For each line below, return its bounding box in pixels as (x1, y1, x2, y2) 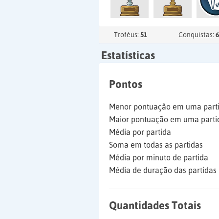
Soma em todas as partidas (109, 140, 203, 149)
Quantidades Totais (109, 199, 201, 212)
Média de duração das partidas (109, 166, 217, 175)
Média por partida (109, 128, 171, 136)
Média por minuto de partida (109, 153, 208, 162)
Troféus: (114, 31, 140, 39)
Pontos (109, 78, 142, 90)
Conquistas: (178, 31, 216, 39)
